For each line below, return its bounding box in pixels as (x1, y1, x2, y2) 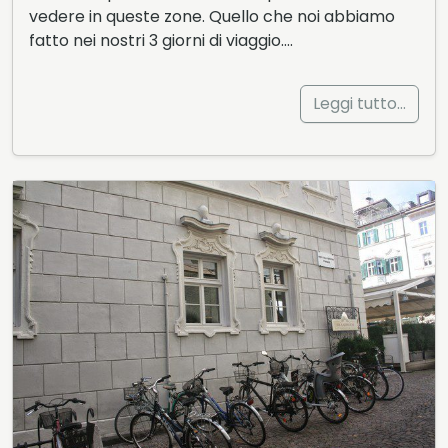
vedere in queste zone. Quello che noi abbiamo (29, 4, 395, 28)
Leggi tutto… (313, 91, 406, 115)
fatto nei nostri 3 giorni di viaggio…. (29, 28, 293, 52)
